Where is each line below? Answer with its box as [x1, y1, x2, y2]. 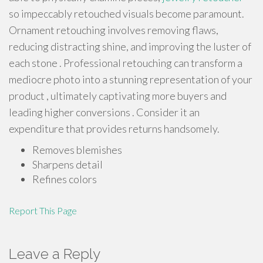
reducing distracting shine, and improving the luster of [9, 40, 251, 53]
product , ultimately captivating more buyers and [9, 89, 227, 102]
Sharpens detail [32, 158, 103, 171]
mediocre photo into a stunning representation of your [9, 73, 252, 86]
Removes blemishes [32, 143, 122, 156]
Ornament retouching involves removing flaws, [9, 23, 218, 36]
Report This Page [9, 205, 77, 216]
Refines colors [32, 173, 97, 186]
